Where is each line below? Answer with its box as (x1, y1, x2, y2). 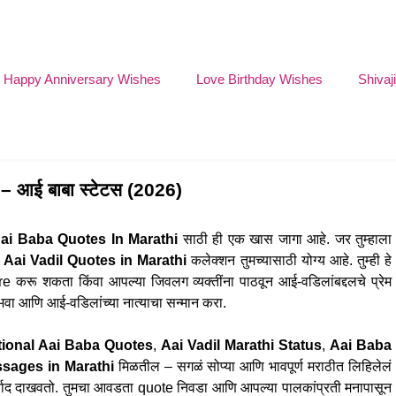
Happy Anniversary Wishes (4, 72, 161, 87)
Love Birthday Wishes (196, 72, 323, 87)
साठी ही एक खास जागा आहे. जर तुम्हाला (178, 232, 392, 247)
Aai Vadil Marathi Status (160, 338, 322, 353)
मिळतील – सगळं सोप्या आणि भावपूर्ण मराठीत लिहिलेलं (113, 359, 392, 374)
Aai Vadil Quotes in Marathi (3, 253, 187, 268)
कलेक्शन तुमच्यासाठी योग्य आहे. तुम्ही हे (187, 253, 392, 268)
